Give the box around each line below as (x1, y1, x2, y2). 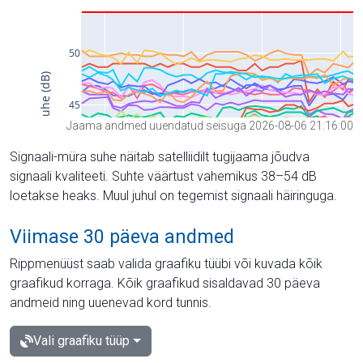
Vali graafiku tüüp (33, 332, 130, 348)
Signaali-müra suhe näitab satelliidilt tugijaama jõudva (10, 148, 310, 164)
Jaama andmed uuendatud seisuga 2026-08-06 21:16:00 (66, 118, 353, 132)
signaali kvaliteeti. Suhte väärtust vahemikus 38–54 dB (10, 168, 317, 184)
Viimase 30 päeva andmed (10, 224, 234, 248)
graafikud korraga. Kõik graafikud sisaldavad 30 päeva (10, 275, 320, 291)
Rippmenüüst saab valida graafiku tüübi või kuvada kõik (10, 255, 322, 271)
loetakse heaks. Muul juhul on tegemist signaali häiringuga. (10, 187, 337, 203)
